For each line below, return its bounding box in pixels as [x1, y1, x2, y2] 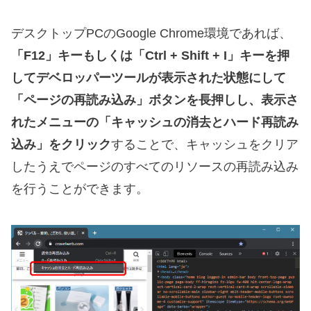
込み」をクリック [11, 137, 111, 151]
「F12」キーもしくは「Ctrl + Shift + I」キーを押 [11, 48, 289, 62]
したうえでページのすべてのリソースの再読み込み [11, 159, 299, 174]
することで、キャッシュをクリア [111, 137, 299, 151]
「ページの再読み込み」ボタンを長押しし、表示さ [11, 92, 299, 107]
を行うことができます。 [11, 181, 149, 196]
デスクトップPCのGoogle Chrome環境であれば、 [11, 26, 292, 40]
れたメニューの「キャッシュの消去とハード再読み [11, 115, 299, 129]
